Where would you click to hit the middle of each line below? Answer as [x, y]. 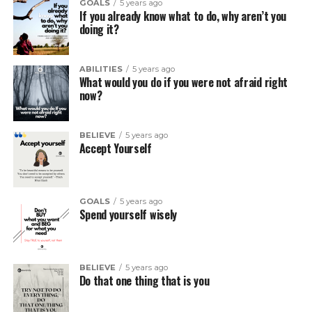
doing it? [99, 29]
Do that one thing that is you [144, 281]
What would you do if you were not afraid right [183, 82]
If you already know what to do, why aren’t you [182, 16]
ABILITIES [101, 69]
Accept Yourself [115, 148]
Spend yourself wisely [128, 214]
